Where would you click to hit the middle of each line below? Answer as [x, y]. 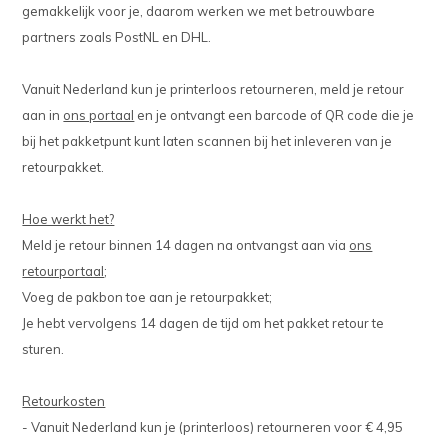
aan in [43, 115]
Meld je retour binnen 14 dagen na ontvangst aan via [186, 245]
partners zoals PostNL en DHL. [118, 37]
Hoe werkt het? [68, 219]
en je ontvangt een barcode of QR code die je [274, 115]
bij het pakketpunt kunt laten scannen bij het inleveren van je [207, 141]
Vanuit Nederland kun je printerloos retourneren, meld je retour [213, 89]
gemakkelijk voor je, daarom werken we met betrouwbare [199, 11]
